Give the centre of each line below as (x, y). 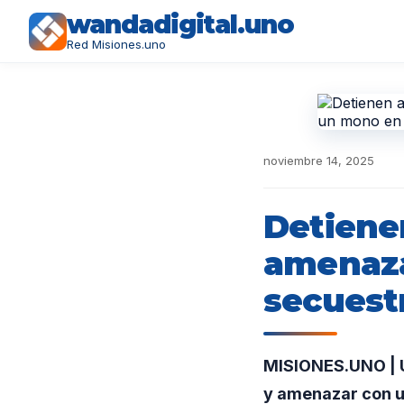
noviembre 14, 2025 (319, 161)
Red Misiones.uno (116, 44)
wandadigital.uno (180, 24)
